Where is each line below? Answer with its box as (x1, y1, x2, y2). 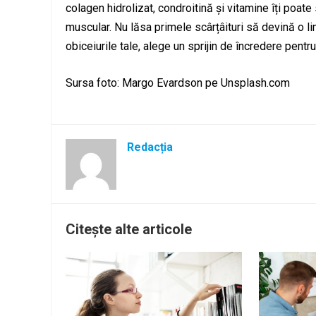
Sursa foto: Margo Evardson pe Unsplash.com (66, 75, 290, 90)
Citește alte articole (66, 220, 192, 238)
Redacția (127, 140, 173, 154)
